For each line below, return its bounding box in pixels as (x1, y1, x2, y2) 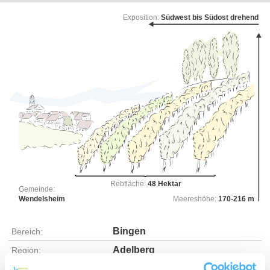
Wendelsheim (18, 194, 65, 203)
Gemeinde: (18, 185, 55, 194)
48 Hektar (148, 180, 182, 189)
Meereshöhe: (172, 194, 218, 203)
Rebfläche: (110, 180, 148, 189)
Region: (11, 245, 41, 256)
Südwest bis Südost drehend (160, 13, 259, 22)
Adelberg (113, 245, 155, 256)
